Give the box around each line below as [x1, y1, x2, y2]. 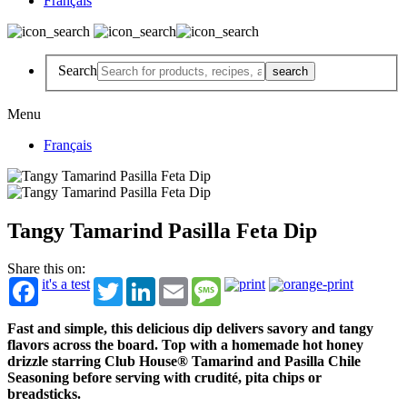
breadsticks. [7, 386, 84, 402]
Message [221, 276, 271, 293]
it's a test [42, 276, 90, 293]
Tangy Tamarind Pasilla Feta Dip [7, 218, 317, 243]
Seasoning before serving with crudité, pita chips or [7, 370, 322, 386]
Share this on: [7, 261, 85, 277]
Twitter [123, 276, 164, 293]
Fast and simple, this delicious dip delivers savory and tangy [7, 321, 373, 337]
